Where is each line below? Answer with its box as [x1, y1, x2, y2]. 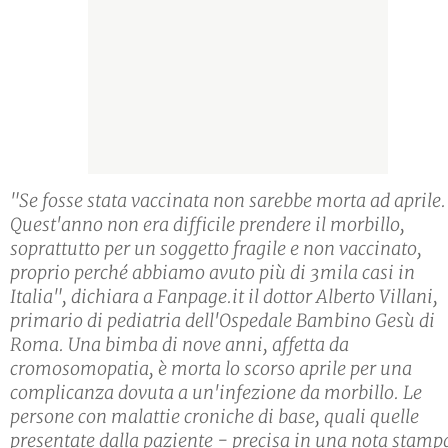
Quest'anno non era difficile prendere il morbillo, [10, 213, 405, 237]
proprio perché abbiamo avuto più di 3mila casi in [10, 261, 415, 285]
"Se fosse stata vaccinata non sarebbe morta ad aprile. [10, 189, 446, 213]
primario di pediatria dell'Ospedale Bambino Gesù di [10, 309, 435, 333]
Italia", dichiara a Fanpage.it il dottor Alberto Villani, [10, 285, 438, 309]
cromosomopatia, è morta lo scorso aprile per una [10, 357, 412, 381]
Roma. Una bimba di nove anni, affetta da [10, 333, 349, 357]
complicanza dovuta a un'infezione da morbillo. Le [10, 381, 422, 405]
